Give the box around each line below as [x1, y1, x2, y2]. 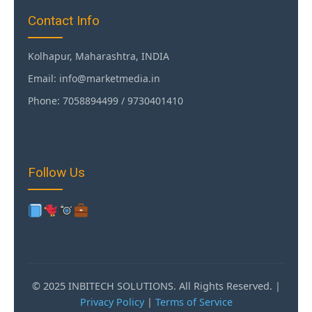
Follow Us [28, 164, 85, 180]
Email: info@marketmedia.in [28, 71, 160, 85]
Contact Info [28, 12, 100, 29]
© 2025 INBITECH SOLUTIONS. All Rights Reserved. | [31, 279, 281, 292]
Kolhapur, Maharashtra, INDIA [28, 49, 169, 63]
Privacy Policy [79, 295, 144, 309]
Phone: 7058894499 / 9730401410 [28, 93, 183, 107]
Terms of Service [155, 295, 233, 309]
